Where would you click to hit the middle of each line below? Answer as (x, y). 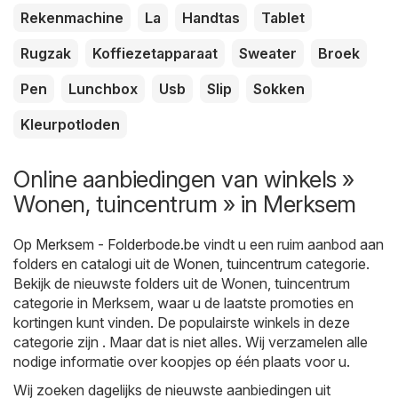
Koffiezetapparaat (155, 53)
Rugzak (46, 53)
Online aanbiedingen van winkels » (184, 179)
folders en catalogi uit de (93, 263)
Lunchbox (103, 88)
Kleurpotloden (70, 124)
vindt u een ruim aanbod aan (292, 244)
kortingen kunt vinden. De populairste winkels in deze (182, 322)
